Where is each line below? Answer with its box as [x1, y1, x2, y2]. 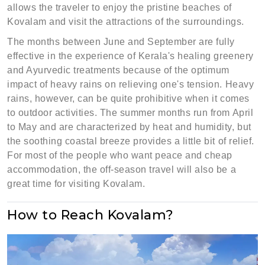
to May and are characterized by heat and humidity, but [7, 122, 251, 132]
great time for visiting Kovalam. [7, 179, 146, 189]
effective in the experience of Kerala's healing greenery [7, 51, 254, 61]
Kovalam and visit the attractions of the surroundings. [7, 17, 244, 27]
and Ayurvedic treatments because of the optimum [7, 65, 230, 75]
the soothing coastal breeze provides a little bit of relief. [7, 136, 254, 146]
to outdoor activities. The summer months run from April [7, 108, 254, 118]
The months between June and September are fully [7, 37, 235, 47]
